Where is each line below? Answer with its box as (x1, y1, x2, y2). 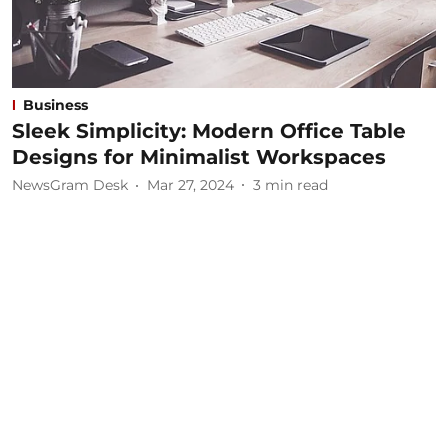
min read (265, 176, 328, 194)
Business (23, 95, 88, 114)
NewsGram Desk (12, 176, 128, 194)
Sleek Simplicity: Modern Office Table (12, 118, 406, 143)
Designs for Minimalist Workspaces (12, 144, 386, 169)
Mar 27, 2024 (147, 176, 234, 194)
